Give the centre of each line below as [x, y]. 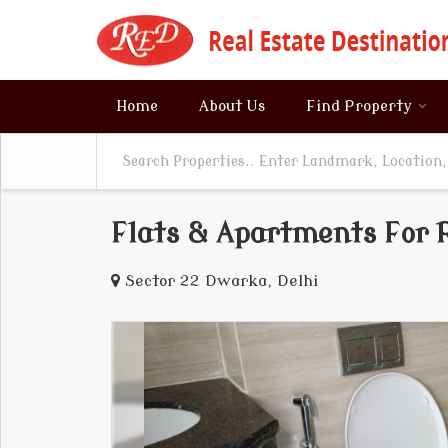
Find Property [359, 106]
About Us [232, 106]
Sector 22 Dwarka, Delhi [221, 281]
